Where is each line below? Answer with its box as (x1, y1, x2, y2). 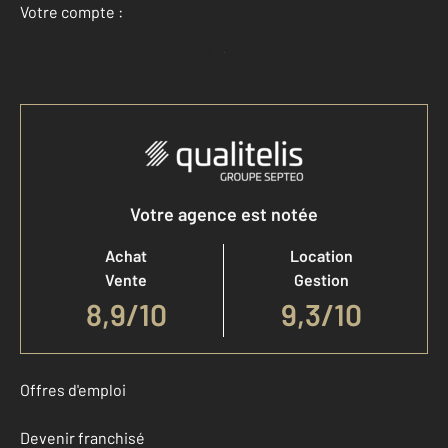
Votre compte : (20, 2, 123, 21)
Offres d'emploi (20, 380, 126, 399)
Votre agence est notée (130, 203, 318, 225)
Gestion (294, 270, 349, 289)
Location (290, 246, 353, 265)
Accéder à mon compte (152, 42, 306, 61)
